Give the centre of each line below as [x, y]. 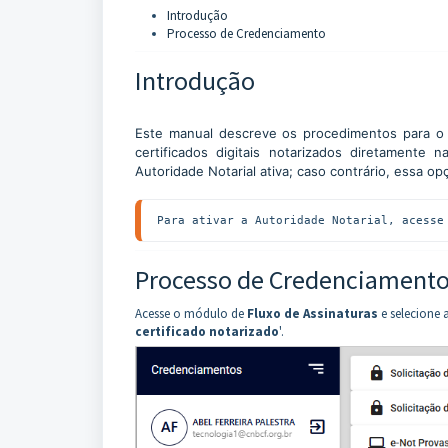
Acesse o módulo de [191, 313]
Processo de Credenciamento [246, 33]
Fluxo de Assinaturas [312, 313]
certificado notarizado [207, 331]
